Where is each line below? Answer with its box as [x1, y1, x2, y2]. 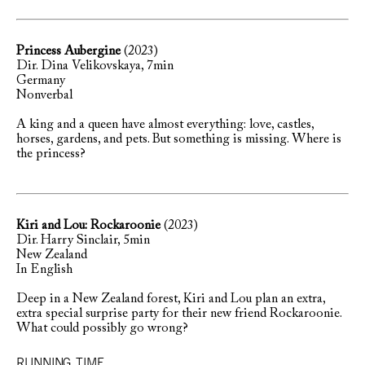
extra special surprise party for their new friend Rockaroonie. [16, 307, 341, 320]
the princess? [16, 147, 86, 161]
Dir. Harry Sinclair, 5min [16, 234, 150, 247]
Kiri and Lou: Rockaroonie [16, 219, 161, 232]
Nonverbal [16, 89, 73, 102]
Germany [16, 74, 65, 87]
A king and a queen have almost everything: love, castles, [16, 118, 314, 131]
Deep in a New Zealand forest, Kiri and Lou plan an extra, [16, 292, 325, 306]
